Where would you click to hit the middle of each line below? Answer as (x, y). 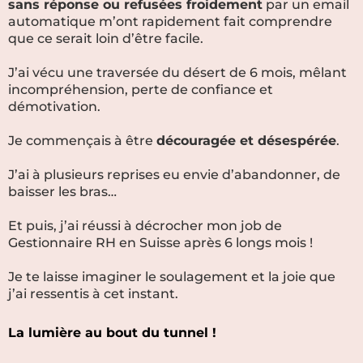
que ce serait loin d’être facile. (106, 38)
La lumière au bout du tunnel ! (112, 333)
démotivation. (54, 107)
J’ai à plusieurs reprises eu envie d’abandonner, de (174, 175)
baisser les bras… (62, 192)
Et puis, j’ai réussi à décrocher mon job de (145, 226)
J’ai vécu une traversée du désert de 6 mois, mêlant (177, 73)
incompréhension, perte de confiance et (141, 90)
